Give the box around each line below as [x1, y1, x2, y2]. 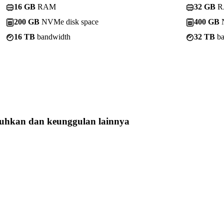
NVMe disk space [39, 17, 98, 26]
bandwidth [35, 32, 70, 41]
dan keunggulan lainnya [26, 115, 129, 126]
